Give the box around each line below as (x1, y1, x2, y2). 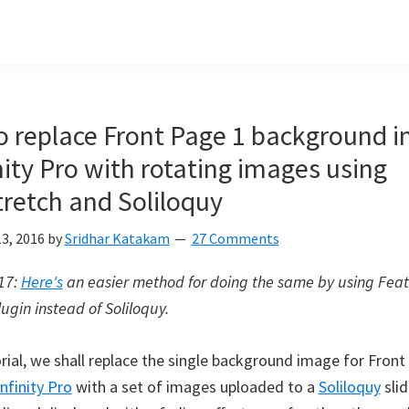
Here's (20, 271, 63, 292)
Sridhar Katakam (64, 229, 170, 247)
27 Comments (191, 229, 279, 247)
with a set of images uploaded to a (71, 376, 319, 397)
